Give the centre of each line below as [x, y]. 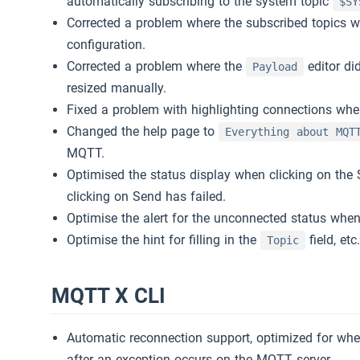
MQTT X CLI [108, 295]
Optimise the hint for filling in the [164, 239]
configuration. [106, 44]
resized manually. [117, 88]
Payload [275, 66]
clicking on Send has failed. [147, 196]
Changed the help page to [143, 131]
